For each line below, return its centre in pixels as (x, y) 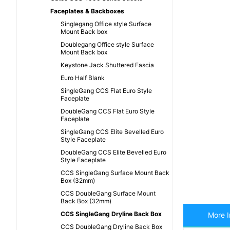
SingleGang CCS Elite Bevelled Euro (112, 132)
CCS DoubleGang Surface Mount (108, 194)
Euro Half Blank (83, 78)
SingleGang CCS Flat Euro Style (106, 91)
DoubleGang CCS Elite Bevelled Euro (113, 152)
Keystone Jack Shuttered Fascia (107, 65)
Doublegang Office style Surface (107, 45)
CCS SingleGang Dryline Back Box (111, 214)
